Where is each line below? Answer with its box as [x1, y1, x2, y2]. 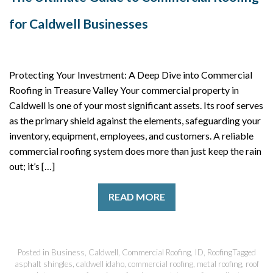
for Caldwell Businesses [9, 15, 148, 31]
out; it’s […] [9, 160, 55, 172]
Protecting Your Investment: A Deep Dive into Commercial [9, 68, 252, 80]
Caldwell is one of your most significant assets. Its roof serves [9, 99, 263, 111]
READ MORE [108, 191, 165, 203]
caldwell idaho [76, 258, 124, 269]
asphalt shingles [14, 258, 73, 269]
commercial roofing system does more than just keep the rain [9, 144, 261, 157]
